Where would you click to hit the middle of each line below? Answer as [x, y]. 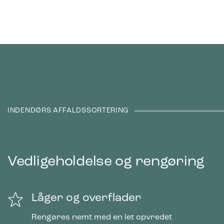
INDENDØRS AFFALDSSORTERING [68, 110]
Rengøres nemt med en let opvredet [102, 217]
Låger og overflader [86, 198]
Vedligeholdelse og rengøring [106, 161]
